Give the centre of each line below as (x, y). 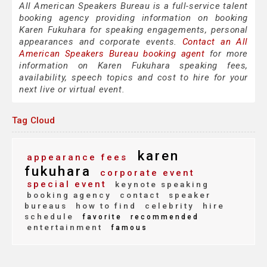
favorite (100, 217)
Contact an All (215, 42)
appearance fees (77, 158)
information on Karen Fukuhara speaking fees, (133, 66)
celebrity (168, 206)
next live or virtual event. (72, 90)
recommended (163, 217)
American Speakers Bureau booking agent (112, 54)
